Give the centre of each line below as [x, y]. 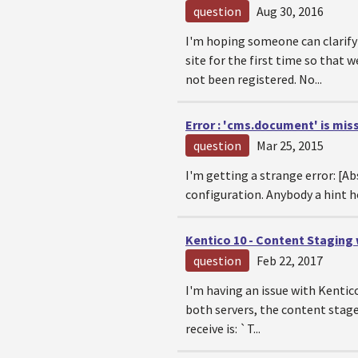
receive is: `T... [223, 328]
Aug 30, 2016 [290, 11]
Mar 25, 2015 [290, 145]
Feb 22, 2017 [290, 261]
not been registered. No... [254, 79]
